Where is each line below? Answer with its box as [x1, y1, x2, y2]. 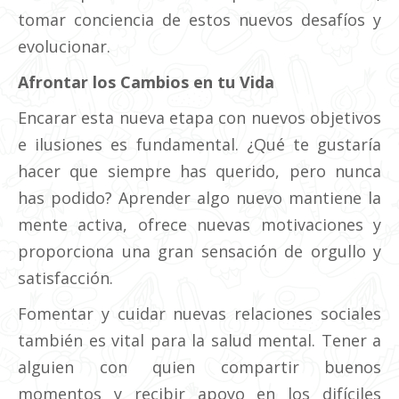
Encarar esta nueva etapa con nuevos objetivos [18, 107, 381, 128]
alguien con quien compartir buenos [18, 356, 381, 378]
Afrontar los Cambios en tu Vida [18, 71, 274, 93]
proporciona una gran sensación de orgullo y [18, 240, 381, 262]
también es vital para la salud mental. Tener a [18, 330, 381, 351]
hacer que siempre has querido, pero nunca [18, 160, 381, 182]
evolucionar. [18, 36, 110, 57]
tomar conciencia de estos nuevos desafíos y [18, 9, 381, 30]
